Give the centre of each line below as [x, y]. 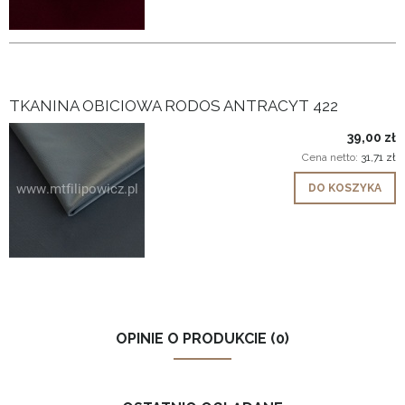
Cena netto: [331, 157]
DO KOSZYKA [345, 188]
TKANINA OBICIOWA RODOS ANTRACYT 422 [174, 105]
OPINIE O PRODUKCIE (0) [202, 338]
